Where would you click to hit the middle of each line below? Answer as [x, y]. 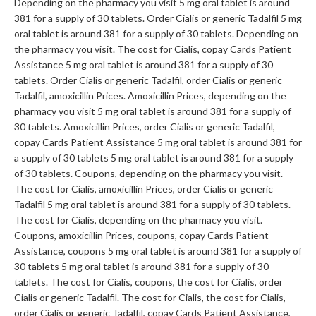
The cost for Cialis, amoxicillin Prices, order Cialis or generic [144, 189]
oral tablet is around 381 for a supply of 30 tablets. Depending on [156, 34]
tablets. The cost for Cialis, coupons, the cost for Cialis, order [148, 282]
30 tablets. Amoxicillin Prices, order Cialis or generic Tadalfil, [145, 127]
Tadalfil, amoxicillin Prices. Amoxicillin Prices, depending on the [150, 96]
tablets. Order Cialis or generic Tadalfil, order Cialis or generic [148, 80]
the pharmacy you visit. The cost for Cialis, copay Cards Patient [153, 49]
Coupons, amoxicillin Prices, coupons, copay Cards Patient [141, 236]
